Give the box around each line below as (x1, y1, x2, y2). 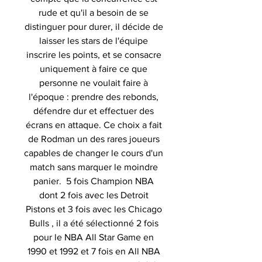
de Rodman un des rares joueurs (27, 133, 160, 144)
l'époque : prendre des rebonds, (29, 91, 158, 102)
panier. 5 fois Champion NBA (33, 175, 154, 186)
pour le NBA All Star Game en (33, 232, 154, 242)
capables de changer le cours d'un (24, 147, 163, 158)
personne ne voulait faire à (39, 77, 148, 88)
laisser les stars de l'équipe (39, 35, 148, 46)
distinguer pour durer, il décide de (24, 21, 163, 32)
